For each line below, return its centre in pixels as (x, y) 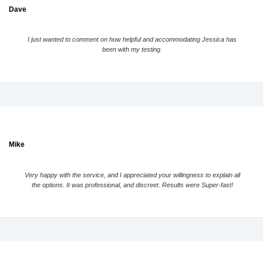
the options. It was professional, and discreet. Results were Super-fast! (132, 185)
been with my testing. (132, 49)
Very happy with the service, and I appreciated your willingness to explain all (132, 175)
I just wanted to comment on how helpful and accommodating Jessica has (132, 39)
